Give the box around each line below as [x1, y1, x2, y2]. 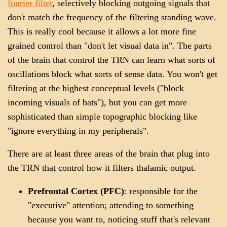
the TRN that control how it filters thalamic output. [8, 163, 196, 173]
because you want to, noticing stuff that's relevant [28, 214, 210, 224]
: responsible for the [124, 185, 198, 196]
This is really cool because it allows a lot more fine [8, 26, 196, 36]
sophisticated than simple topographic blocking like [8, 111, 197, 122]
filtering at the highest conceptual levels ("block [8, 83, 184, 93]
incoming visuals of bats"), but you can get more [8, 97, 187, 107]
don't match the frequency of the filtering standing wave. [8, 12, 216, 22]
